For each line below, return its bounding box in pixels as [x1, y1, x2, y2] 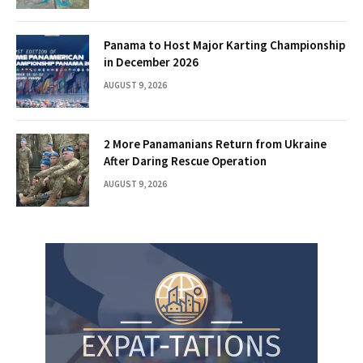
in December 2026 [104, 54, 199, 70]
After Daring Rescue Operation [104, 153, 267, 169]
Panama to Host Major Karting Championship [104, 37, 345, 53]
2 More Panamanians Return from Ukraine [104, 136, 327, 152]
